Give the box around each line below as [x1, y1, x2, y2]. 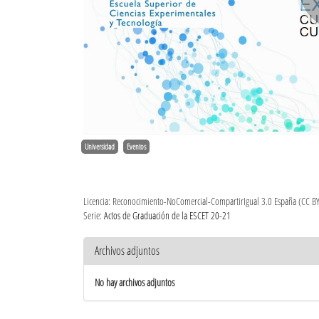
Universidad [85, 141, 115, 152]
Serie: [83, 208, 104, 222]
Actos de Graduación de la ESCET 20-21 [104, 208, 231, 222]
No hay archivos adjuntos [95, 275, 174, 289]
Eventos [127, 141, 146, 152]
